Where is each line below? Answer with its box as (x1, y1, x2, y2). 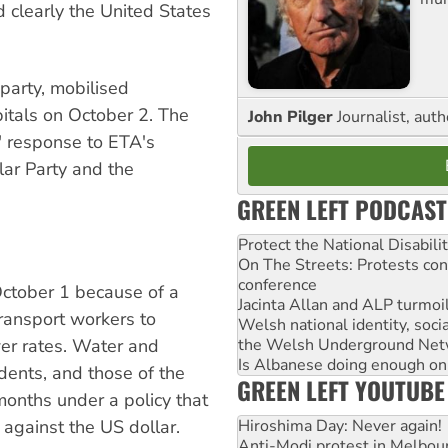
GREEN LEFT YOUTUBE (237, 371, 445, 408)
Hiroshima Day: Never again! (238, 414, 442, 437)
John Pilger (248, 105, 337, 128)
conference (238, 273, 317, 296)
